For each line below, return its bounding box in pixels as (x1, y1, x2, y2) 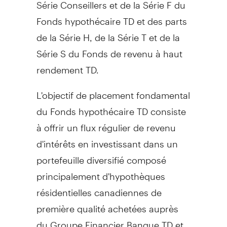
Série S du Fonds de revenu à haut (36, 39, 182, 59)
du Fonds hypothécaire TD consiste (36, 97, 186, 117)
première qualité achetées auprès (36, 194, 178, 214)
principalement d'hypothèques (36, 162, 165, 182)
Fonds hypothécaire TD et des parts (36, 7, 187, 27)
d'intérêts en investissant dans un (36, 129, 178, 149)
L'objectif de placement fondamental (36, 81, 190, 101)
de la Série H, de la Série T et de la (36, 23, 180, 43)
